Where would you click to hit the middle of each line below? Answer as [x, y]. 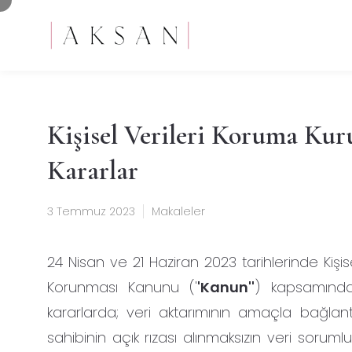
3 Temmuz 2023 [91, 211]
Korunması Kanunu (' [123, 287]
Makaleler [178, 211]
